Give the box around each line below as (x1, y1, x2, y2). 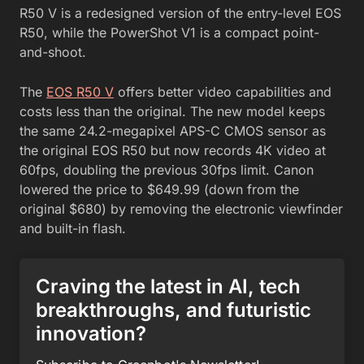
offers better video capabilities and (114, 84, 331, 101)
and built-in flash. (19, 220, 126, 237)
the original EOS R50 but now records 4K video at (19, 142, 326, 159)
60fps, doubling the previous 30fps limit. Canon (19, 162, 314, 179)
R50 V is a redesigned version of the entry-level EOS (19, 5, 341, 22)
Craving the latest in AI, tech (36, 275, 301, 299)
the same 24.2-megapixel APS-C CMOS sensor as (19, 123, 326, 140)
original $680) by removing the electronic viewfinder (19, 201, 343, 218)
